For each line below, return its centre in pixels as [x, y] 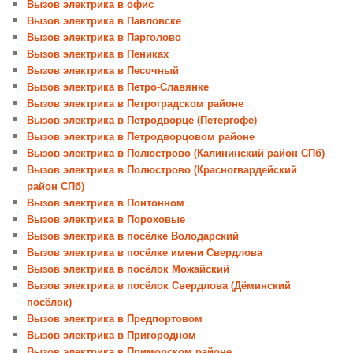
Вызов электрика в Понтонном [106, 203]
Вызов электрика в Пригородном [112, 335]
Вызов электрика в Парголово [104, 37]
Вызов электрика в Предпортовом [115, 318]
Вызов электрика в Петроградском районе [136, 103]
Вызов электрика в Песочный [103, 70]
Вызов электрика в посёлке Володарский [133, 236]
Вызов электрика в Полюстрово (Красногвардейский [162, 169]
